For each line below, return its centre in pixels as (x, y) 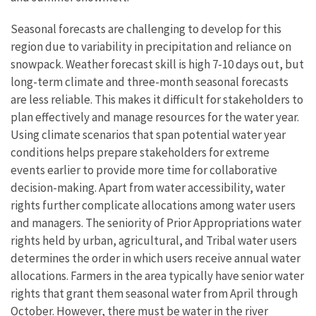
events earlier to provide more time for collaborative (144, 170)
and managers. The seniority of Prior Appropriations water (156, 223)
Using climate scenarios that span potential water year (148, 135)
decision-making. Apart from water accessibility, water (148, 188)
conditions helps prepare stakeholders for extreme (140, 153)
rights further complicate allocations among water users (153, 206)
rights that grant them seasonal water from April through (154, 294)
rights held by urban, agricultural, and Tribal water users (154, 241)
